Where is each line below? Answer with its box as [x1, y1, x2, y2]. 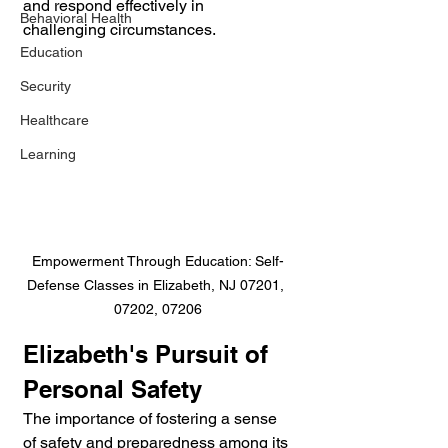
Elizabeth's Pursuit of [23, 339, 275, 368]
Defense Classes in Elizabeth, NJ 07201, [27, 276, 288, 293]
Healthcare [20, 112, 89, 128]
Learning [20, 146, 76, 162]
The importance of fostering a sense [23, 408, 281, 428]
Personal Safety [23, 374, 202, 403]
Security [20, 78, 71, 94]
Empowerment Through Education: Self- [31, 252, 284, 269]
